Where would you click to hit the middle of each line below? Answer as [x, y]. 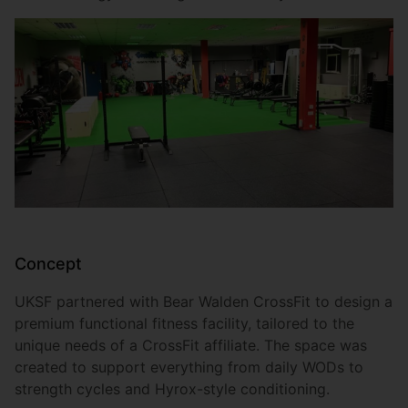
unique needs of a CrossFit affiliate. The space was [191, 346]
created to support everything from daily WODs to [189, 367]
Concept [48, 264]
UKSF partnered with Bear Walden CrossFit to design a [204, 302]
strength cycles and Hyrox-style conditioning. [172, 389]
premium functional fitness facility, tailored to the [184, 324]
